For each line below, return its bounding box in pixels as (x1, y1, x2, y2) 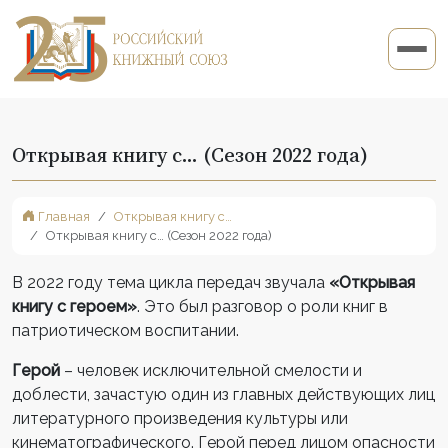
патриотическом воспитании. (12, 320, 239, 340)
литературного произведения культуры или (12, 408, 348, 428)
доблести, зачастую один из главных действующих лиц (12, 384, 435, 404)
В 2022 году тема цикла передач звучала (12, 272, 329, 292)
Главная (35, 208, 90, 224)
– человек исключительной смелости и (64, 360, 362, 380)
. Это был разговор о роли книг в (137, 296, 388, 316)
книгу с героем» (12, 296, 137, 316)
